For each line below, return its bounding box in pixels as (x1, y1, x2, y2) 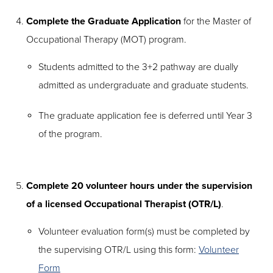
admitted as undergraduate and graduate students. (38, 79, 249, 91)
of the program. (38, 128, 102, 140)
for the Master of (181, 15, 251, 27)
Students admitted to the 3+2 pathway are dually (38, 61, 238, 73)
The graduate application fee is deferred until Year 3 (38, 110, 252, 122)
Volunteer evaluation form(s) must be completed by (38, 225, 250, 238)
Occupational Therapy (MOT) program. (26, 34, 186, 46)
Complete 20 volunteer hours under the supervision (26, 180, 252, 192)
